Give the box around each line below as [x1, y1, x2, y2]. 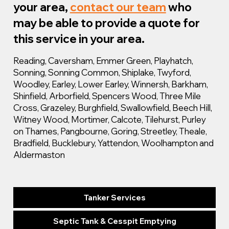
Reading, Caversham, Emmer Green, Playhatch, [13, 55, 193, 66]
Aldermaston [13, 149, 65, 161]
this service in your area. [13, 31, 145, 46]
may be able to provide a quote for [13, 15, 200, 30]
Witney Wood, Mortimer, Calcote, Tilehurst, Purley [13, 114, 206, 125]
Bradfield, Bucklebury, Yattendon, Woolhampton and [13, 138, 214, 149]
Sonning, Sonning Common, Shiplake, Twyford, [13, 67, 191, 78]
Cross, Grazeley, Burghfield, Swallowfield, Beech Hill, [13, 102, 212, 113]
